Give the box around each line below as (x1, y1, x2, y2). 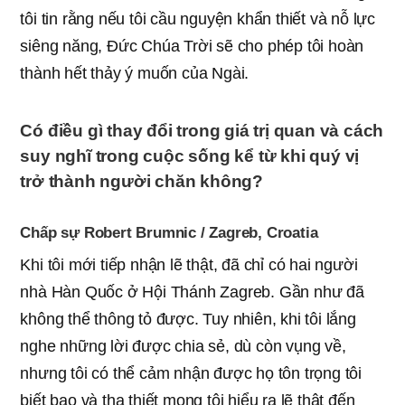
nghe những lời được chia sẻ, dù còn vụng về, (20, 336, 346, 355)
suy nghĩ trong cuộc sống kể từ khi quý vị (20, 146, 360, 165)
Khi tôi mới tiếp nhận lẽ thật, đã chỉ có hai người (20, 255, 358, 274)
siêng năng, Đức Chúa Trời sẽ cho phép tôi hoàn (20, 36, 364, 55)
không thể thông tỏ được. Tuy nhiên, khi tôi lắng (20, 309, 356, 328)
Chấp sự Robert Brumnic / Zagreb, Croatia (20, 223, 318, 241)
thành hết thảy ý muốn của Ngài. (20, 63, 250, 82)
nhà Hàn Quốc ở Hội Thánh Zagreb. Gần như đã (20, 282, 364, 301)
